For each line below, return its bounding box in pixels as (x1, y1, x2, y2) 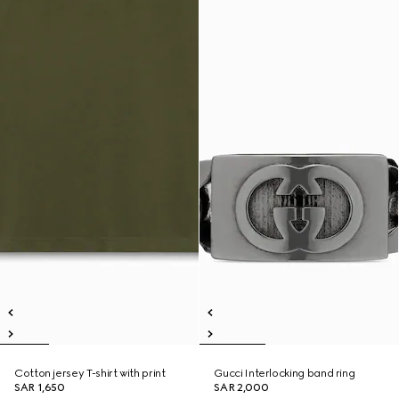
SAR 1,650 (14, 381, 65, 394)
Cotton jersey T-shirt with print (14, 367, 166, 379)
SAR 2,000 (214, 381, 269, 394)
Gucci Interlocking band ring (214, 367, 355, 379)
